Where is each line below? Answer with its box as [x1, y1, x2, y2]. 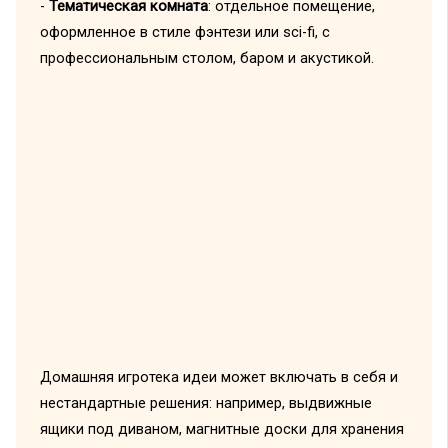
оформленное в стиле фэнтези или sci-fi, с [39, 22, 330, 41]
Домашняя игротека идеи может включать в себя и [39, 368, 398, 387]
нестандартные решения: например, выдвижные [39, 394, 372, 413]
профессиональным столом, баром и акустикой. [39, 48, 374, 67]
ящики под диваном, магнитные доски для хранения [39, 420, 404, 439]
